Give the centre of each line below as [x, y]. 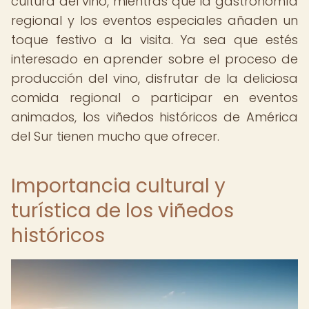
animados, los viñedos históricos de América [154, 117]
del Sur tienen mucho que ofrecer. [115, 136]
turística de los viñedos [122, 211]
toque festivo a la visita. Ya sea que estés [154, 40]
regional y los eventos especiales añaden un [154, 20]
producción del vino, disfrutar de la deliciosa [154, 78]
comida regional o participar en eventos [154, 98]
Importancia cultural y [118, 186]
